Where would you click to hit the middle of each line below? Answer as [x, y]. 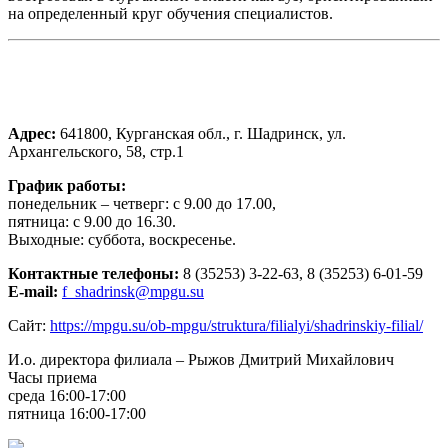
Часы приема [52, 377]
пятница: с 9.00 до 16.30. [92, 221]
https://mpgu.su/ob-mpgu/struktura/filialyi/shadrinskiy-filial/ [236, 325]
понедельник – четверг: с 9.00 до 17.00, [142, 203]
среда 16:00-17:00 [67, 395]
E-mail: [33, 291]
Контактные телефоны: [93, 273]
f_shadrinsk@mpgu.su [133, 291]
